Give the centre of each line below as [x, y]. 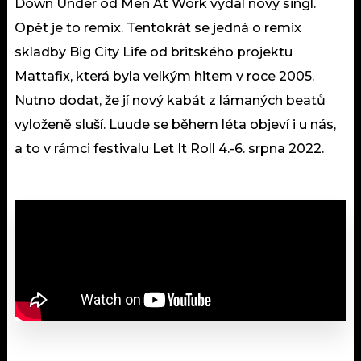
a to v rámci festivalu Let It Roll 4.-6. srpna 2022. [171, 148]
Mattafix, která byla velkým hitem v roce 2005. [164, 76]
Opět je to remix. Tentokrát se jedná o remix [158, 27]
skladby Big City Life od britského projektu [154, 52]
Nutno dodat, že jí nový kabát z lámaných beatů [170, 100]
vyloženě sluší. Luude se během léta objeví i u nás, [175, 124]
